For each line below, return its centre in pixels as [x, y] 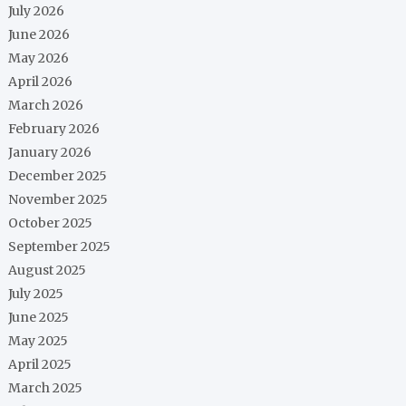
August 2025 [48, 270]
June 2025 [39, 317]
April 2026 [41, 82]
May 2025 [39, 341]
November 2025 [58, 199]
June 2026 [39, 34]
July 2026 [37, 11]
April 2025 [40, 364]
